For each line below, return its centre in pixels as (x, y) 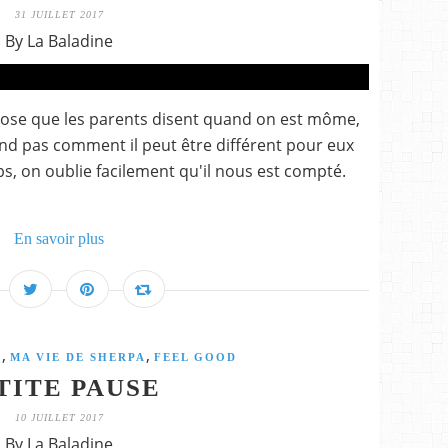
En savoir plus (59, 238)
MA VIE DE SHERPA (78, 357)
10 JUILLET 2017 (59, 417)
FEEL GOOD (195, 357)
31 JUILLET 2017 (59, 14)
